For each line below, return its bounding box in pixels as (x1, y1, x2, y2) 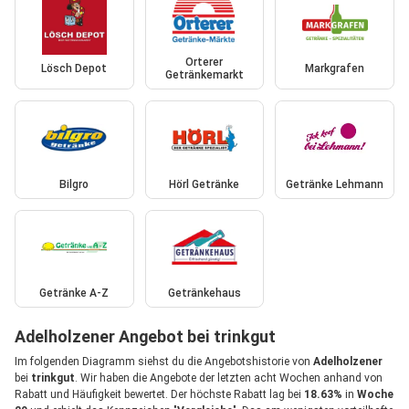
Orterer (185, 56, 224, 69)
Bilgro (59, 177, 89, 191)
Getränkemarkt (164, 68, 244, 82)
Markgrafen (305, 62, 365, 76)
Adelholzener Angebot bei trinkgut (15, 327, 276, 346)
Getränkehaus (167, 287, 241, 300)
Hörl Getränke (169, 177, 240, 191)
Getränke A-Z (39, 287, 110, 300)
